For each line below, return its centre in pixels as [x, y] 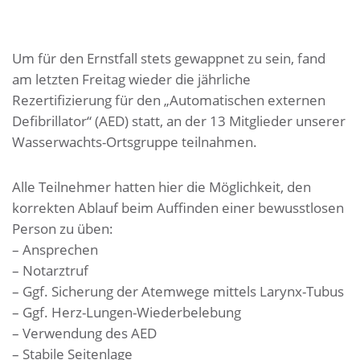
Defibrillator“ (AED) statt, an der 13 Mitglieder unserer [179, 121]
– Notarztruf [50, 270]
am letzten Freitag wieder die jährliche [131, 79]
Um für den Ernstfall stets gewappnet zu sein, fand [169, 58]
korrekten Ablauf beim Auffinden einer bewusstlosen [178, 208]
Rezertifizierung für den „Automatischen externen [169, 100]
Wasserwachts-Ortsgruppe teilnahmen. [135, 142]
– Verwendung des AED [84, 333]
